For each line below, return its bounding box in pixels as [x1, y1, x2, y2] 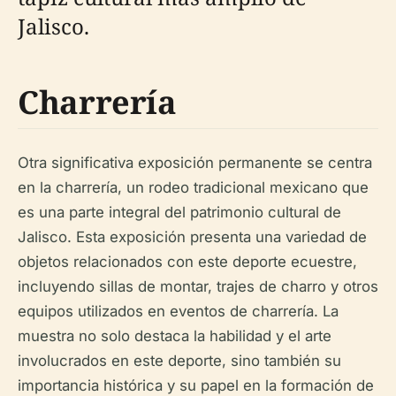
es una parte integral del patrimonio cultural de [18, 202, 341, 221]
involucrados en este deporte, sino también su [18, 351, 341, 369]
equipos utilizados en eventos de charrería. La [18, 301, 339, 320]
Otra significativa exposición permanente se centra [18, 153, 372, 171]
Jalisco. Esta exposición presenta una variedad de [18, 227, 367, 246]
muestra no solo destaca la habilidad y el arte [18, 326, 331, 345]
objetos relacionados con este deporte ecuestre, [18, 252, 357, 270]
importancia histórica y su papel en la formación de [18, 376, 374, 394]
